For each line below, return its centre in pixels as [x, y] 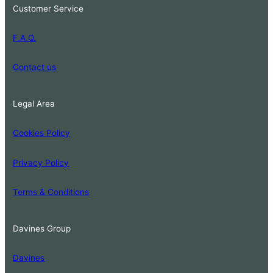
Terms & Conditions [51, 192]
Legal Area [34, 104]
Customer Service [48, 8]
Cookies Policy [42, 133]
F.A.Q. [25, 37]
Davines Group [42, 229]
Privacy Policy [41, 162]
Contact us [35, 67]
